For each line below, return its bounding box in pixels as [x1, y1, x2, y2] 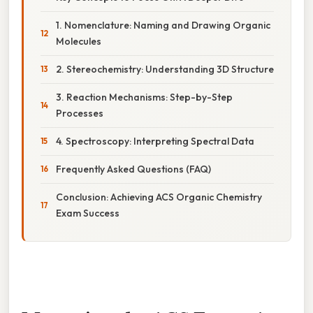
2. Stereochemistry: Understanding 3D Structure [56, 62, 274, 75]
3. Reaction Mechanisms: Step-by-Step [56, 90, 233, 103]
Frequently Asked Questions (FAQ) [56, 162, 211, 175]
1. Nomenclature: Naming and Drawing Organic [56, 18, 270, 31]
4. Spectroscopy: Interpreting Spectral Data [56, 134, 254, 147]
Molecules [56, 34, 101, 48]
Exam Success [56, 206, 119, 219]
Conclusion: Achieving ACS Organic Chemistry [56, 190, 262, 203]
